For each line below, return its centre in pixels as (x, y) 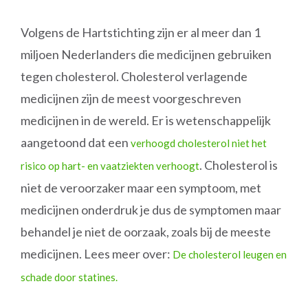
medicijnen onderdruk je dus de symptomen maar (151, 210)
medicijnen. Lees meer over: (97, 254)
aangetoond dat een (76, 142)
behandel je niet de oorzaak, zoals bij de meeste (146, 232)
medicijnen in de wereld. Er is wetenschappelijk (146, 120)
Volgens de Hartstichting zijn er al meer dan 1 (141, 32)
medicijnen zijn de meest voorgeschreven (131, 98)
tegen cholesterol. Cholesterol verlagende (134, 76)
